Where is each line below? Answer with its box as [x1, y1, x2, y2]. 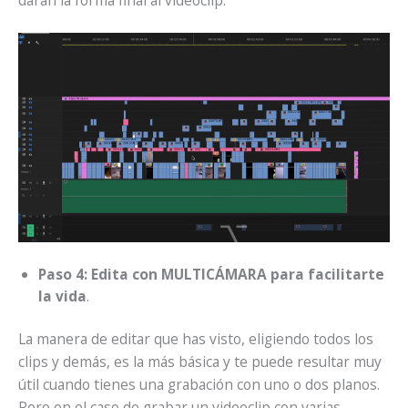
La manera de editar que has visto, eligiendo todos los [18, 329, 373, 350]
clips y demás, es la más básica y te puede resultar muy [18, 352, 382, 372]
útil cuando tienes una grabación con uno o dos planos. [18, 374, 380, 395]
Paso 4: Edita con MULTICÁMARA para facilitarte [37, 263, 384, 284]
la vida [37, 285, 87, 306]
